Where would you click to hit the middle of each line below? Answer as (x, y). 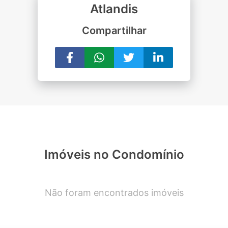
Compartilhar (114, 31)
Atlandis (114, 9)
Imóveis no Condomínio (114, 155)
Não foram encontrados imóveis (114, 193)
